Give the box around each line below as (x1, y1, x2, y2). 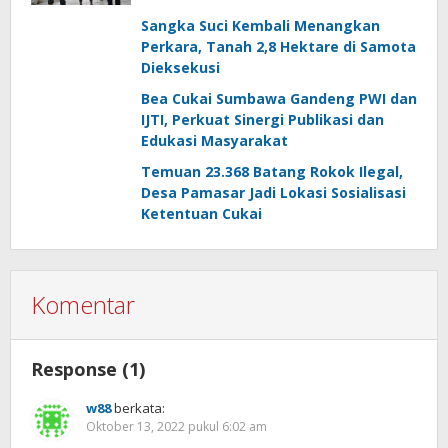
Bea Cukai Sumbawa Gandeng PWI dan (141, 89, 417, 109)
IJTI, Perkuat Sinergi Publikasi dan (141, 110, 384, 130)
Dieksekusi (141, 58, 220, 78)
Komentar (31, 288, 135, 322)
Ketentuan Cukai (141, 204, 262, 224)
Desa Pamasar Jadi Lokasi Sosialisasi (141, 183, 406, 203)
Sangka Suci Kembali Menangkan (141, 16, 380, 36)
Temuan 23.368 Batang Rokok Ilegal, (141, 162, 403, 182)
